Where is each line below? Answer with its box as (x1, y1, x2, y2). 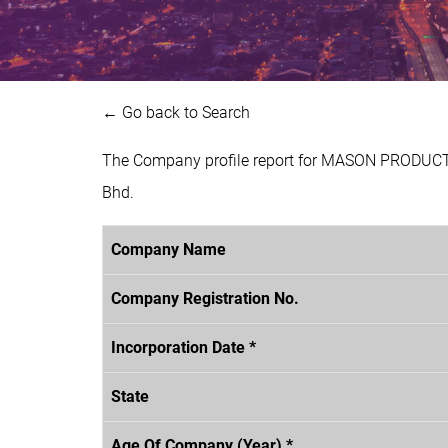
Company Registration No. (111, 288, 299, 308)
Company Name (111, 239, 226, 259)
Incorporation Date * (111, 337, 256, 357)
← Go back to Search (102, 102, 250, 122)
